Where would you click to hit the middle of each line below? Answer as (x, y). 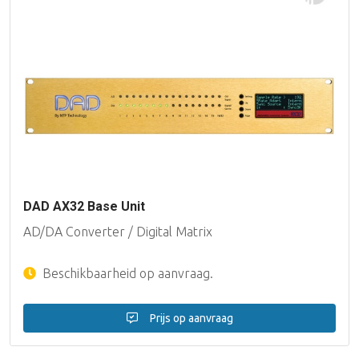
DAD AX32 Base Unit (84, 206)
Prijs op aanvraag (190, 318)
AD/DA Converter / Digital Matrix (118, 231)
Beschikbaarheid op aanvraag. (126, 273)
